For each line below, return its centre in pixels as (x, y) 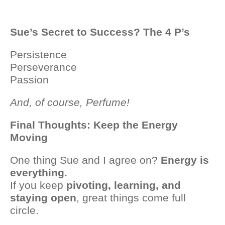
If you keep (38, 185)
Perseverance (43, 67)
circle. (24, 210)
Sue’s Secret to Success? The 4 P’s (100, 32)
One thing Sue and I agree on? (85, 160)
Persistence (38, 54)
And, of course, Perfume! (70, 102)
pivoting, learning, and (124, 185)
